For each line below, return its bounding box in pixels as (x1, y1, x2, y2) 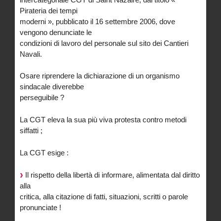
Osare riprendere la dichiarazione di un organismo (20, 72, 180, 80)
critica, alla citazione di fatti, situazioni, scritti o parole (20, 192, 188, 201)
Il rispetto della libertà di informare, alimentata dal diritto (23, 170, 200, 179)
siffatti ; (20, 126, 42, 135)
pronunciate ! (20, 203, 61, 212)
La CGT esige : (20, 148, 69, 157)
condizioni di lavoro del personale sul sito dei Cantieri (20, 38, 188, 47)
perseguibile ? (20, 93, 64, 102)
